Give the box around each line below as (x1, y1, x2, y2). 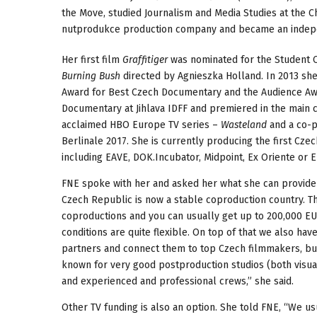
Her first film (62, 53, 122, 66)
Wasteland (221, 118, 267, 131)
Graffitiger (122, 53, 168, 66)
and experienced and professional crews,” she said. (62, 275, 296, 287)
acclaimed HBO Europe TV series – (62, 118, 221, 131)
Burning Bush (62, 69, 120, 82)
